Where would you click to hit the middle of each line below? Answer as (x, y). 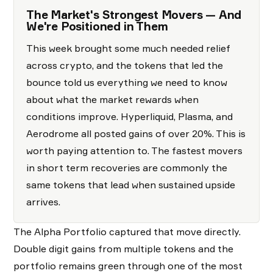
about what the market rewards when (112, 99)
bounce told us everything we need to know (127, 82)
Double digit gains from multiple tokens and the (123, 249)
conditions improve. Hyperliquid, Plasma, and (129, 116)
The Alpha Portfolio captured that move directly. (127, 232)
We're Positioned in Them (97, 26)
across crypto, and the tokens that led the (125, 65)
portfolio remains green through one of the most (128, 266)
